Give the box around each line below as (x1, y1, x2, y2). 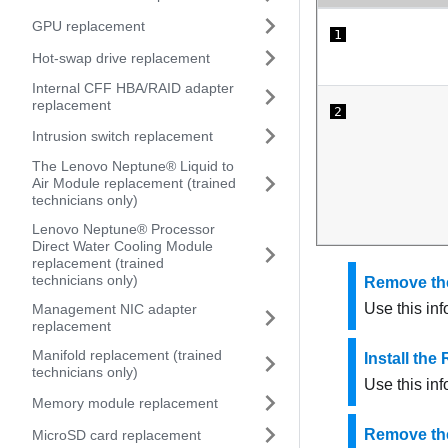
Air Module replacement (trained (32, 175, 236, 191)
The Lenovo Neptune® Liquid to (32, 158, 234, 174)
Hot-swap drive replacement (32, 49, 210, 66)
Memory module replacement (32, 394, 218, 411)
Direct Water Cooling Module (32, 238, 213, 254)
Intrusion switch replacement (32, 127, 213, 144)
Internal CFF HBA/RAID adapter (32, 80, 234, 96)
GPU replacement (32, 17, 145, 34)
